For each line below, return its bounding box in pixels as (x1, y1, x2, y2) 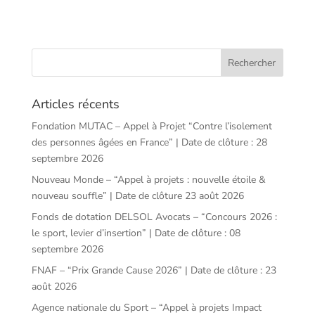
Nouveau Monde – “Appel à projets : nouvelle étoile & (31, 172, 266, 186)
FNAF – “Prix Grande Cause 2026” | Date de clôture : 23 (31, 263, 276, 277)
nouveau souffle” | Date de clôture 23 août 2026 (31, 188, 244, 202)
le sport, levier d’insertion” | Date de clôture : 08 (31, 226, 240, 240)
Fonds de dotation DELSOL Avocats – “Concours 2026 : (31, 210, 277, 224)
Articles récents (31, 95, 120, 112)
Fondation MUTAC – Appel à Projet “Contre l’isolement (31, 119, 272, 133)
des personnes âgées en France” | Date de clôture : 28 (31, 135, 267, 149)
